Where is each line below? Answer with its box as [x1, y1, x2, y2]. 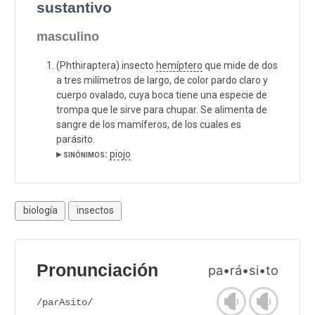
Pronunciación [37, 260, 158, 280]
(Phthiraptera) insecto [56, 59, 156, 71]
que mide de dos [202, 59, 278, 71]
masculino [37, 29, 99, 44]
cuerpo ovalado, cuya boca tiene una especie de [56, 89, 267, 101]
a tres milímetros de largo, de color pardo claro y [56, 74, 268, 86]
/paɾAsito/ [37, 296, 93, 308]
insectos [76, 205, 114, 217]
